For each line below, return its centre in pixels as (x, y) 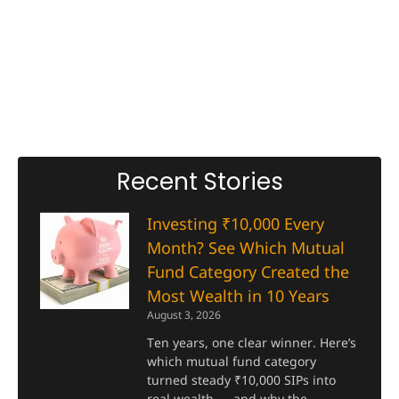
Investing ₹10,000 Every (236, 224)
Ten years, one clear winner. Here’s (252, 343)
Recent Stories (199, 182)
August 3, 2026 (184, 315)
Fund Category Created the (248, 272)
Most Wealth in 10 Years (239, 296)
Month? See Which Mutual (246, 248)
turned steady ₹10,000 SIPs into (242, 380)
